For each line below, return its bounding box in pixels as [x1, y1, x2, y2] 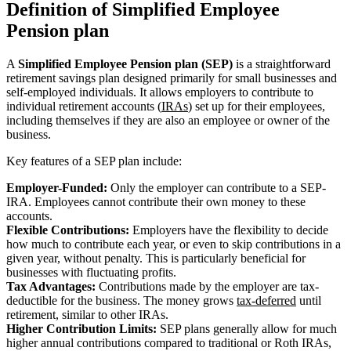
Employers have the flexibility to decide [129, 223, 328, 237]
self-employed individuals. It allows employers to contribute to [6, 85, 313, 99]
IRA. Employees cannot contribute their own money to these [6, 194, 306, 208]
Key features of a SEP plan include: [6, 154, 182, 168]
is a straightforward [233, 56, 331, 71]
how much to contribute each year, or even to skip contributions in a [6, 237, 341, 251]
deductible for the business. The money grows [6, 293, 237, 307]
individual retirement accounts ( [6, 99, 161, 113]
